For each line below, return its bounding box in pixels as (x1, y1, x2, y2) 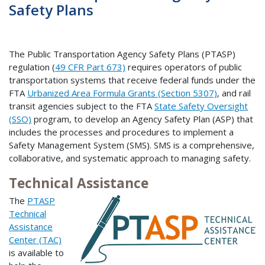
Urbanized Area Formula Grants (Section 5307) (27, 86, 217, 99)
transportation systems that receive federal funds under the (9, 73, 256, 86)
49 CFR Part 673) (55, 60, 125, 73)
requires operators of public (125, 60, 242, 73)
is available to (9, 247, 64, 259)
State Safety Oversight (154, 99, 248, 112)
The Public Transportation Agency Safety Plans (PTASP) (9, 47, 235, 60)
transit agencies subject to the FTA (9, 99, 154, 112)
